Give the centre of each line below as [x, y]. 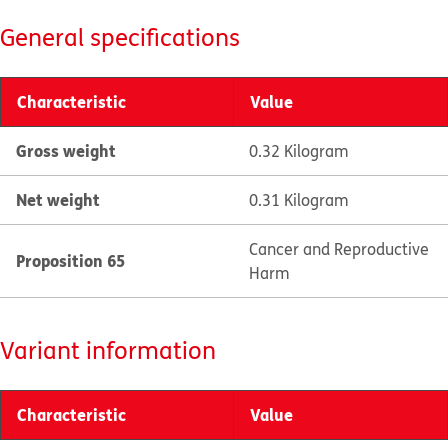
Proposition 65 [70, 260]
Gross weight [66, 150]
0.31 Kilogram [298, 200]
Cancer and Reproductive [338, 249]
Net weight [58, 199]
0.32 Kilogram [298, 151]
